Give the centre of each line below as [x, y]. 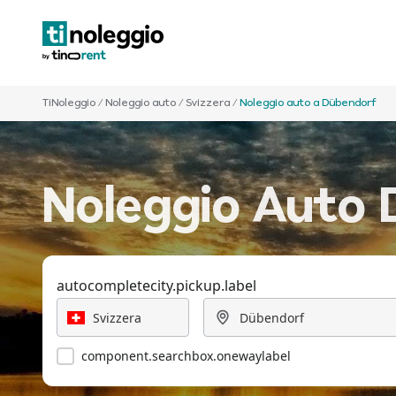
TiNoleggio [69, 103]
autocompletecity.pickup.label [156, 286]
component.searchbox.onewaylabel [186, 356]
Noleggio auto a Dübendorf [308, 103]
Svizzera [208, 103]
